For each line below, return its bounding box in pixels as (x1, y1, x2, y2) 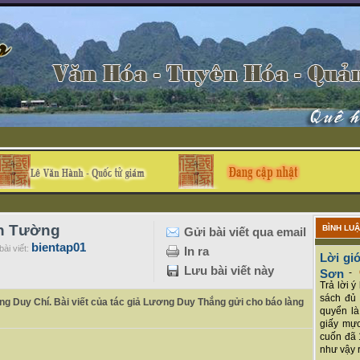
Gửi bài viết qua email (184, 225, 306, 239)
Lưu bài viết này (184, 264, 274, 277)
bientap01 (31, 240, 86, 254)
